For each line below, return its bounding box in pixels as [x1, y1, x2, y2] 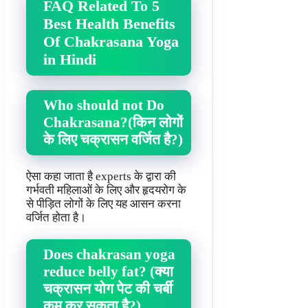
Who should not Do [43, 96, 164, 113]
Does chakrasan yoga [43, 245, 175, 263]
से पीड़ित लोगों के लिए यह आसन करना [26, 197, 181, 210]
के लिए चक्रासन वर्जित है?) [43, 131, 183, 148]
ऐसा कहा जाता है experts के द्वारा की [26, 169, 176, 183]
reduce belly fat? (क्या [43, 263, 173, 280]
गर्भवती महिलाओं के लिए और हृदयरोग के [26, 183, 186, 197]
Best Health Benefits [43, 14, 175, 32]
